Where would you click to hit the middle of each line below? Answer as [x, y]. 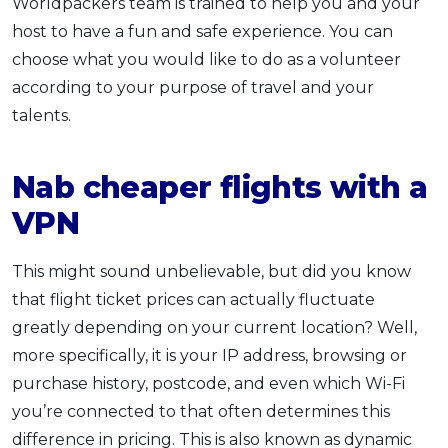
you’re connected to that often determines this [201, 411]
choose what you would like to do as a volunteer [206, 59]
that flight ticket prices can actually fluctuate [193, 299]
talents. [41, 115]
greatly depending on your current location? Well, [214, 327]
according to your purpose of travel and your [193, 87]
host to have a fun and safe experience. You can [202, 31]
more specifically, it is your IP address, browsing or [209, 355]
